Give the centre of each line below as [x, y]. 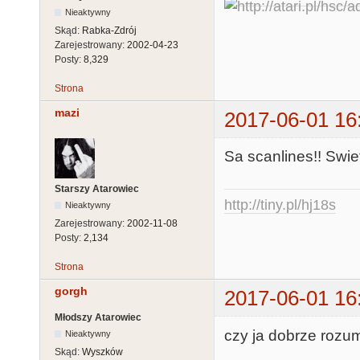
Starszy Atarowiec [97, 188]
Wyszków [102, 352]
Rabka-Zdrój [109, 30]
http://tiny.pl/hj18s [280, 205]
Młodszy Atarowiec [98, 318]
